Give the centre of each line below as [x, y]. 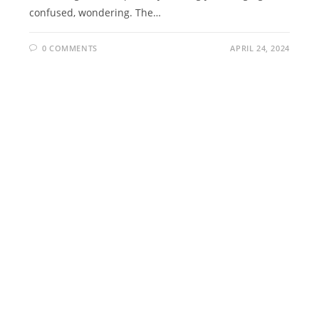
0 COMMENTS [69, 48]
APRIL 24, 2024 [260, 48]
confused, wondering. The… [95, 12]
